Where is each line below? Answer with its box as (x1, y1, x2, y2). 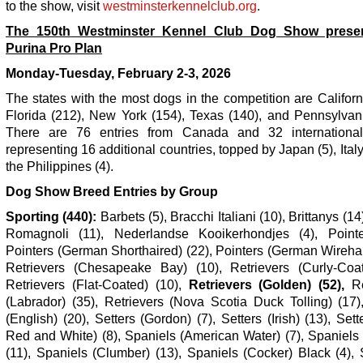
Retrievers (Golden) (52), (188, 277, 345, 292)
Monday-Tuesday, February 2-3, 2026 (6, 66, 231, 80)
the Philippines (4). (6, 159, 113, 173)
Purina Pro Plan (6, 41, 102, 55)
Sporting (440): (6, 209, 97, 224)
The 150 (6, 23, 59, 38)
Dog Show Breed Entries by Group (6, 184, 218, 199)
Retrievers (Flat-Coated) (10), (6, 277, 189, 292)
